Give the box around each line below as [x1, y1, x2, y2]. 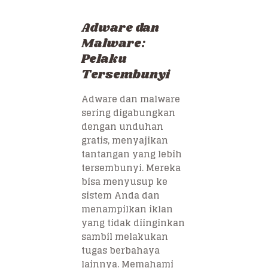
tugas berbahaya [81, 242, 160, 258]
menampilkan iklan [81, 200, 173, 217]
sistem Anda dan [81, 187, 160, 203]
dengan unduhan [81, 118, 163, 135]
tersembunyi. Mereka [81, 159, 181, 176]
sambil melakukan [81, 228, 168, 245]
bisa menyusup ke [81, 173, 167, 190]
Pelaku [81, 50, 127, 68]
